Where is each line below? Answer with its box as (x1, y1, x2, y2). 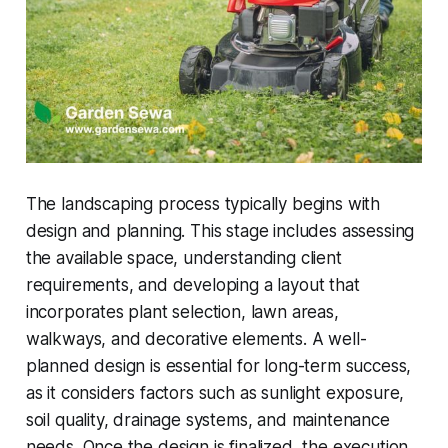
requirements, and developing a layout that (25, 274, 360, 295)
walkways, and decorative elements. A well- (25, 328, 367, 349)
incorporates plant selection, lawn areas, (25, 301, 339, 322)
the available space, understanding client (25, 247, 342, 268)
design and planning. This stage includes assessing (25, 220, 415, 241)
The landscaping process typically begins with (25, 193, 381, 214)
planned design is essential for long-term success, (25, 355, 412, 376)
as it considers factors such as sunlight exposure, (25, 382, 405, 403)
